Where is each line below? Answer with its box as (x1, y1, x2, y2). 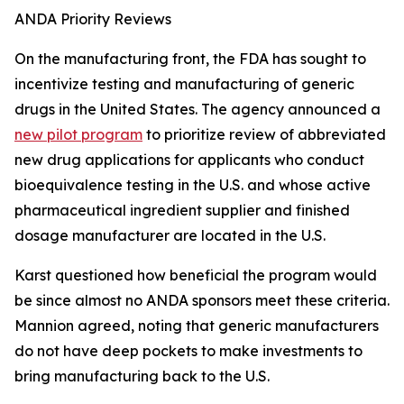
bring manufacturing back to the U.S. (14, 367, 270, 386)
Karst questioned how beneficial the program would (14, 266, 377, 285)
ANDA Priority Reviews (14, 10, 171, 29)
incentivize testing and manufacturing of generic (14, 75, 354, 94)
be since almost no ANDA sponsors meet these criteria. (14, 291, 390, 310)
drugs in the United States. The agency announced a (14, 100, 381, 119)
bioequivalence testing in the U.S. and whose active (14, 176, 371, 195)
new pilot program (14, 125, 142, 144)
